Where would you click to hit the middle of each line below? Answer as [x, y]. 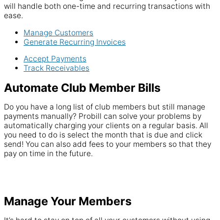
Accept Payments [55, 59]
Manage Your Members [68, 201]
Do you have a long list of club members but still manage [105, 107]
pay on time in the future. [48, 154]
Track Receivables [56, 68]
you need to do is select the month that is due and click [103, 135]
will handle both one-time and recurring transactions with [107, 6]
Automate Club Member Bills [82, 87]
